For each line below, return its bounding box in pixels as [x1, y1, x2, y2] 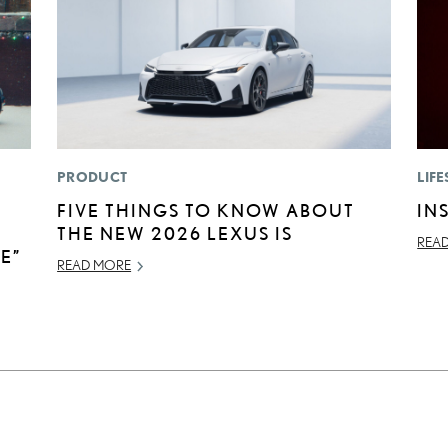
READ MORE [57, 257, 132, 274]
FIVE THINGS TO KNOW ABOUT [57, 200, 356, 221]
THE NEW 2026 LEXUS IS [57, 223, 294, 244]
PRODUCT [57, 169, 128, 186]
